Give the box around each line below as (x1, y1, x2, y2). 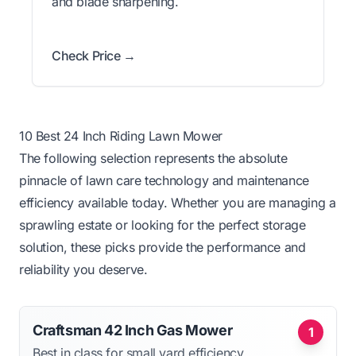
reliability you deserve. (19, 261, 148, 278)
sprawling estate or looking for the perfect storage (19, 217, 306, 234)
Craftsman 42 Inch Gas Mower (33, 322, 233, 339)
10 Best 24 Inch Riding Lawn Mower (19, 128, 222, 145)
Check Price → (52, 48, 136, 64)
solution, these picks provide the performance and (19, 239, 306, 256)
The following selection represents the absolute (19, 150, 288, 167)
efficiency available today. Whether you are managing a (19, 195, 336, 211)
